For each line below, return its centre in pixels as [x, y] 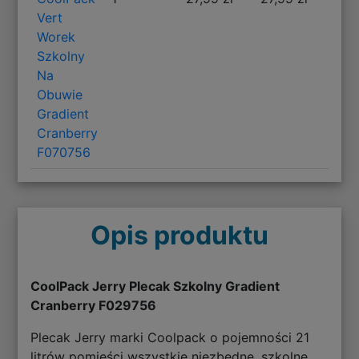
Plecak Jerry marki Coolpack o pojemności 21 [170, 337]
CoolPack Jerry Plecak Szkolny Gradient [155, 286]
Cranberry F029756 [94, 305]
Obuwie [60, 94]
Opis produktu [179, 235]
